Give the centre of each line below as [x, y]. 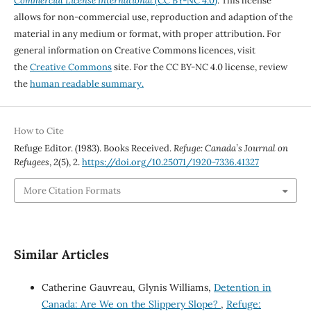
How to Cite [39, 131]
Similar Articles [61, 254]
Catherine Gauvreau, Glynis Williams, [127, 287]
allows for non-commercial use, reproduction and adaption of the [153, 17]
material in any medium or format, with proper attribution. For [147, 34]
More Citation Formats [72, 190]
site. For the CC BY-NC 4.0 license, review [199, 67]
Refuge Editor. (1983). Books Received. [93, 149]
